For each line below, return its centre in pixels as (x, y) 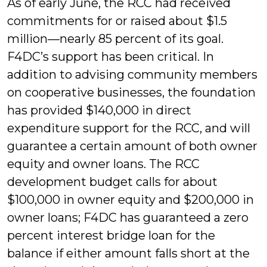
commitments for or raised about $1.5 (117, 21)
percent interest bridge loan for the (111, 236)
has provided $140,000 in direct (99, 111)
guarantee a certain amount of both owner (132, 146)
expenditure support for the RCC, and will (129, 128)
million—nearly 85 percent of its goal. (115, 39)
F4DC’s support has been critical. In (111, 57)
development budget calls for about (112, 182)
